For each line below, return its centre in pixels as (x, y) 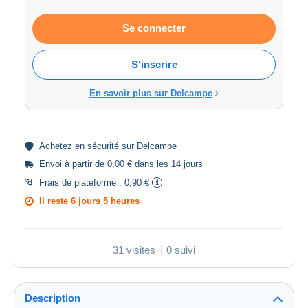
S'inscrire (154, 65)
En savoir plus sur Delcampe (151, 93)
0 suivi (181, 250)
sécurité (103, 146)
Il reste (55, 201)
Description (53, 298)
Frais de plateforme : (82, 183)
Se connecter (154, 28)
